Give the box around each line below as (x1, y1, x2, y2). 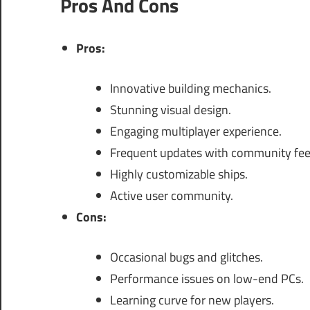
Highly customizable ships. (110, 165, 248, 184)
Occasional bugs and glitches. (110, 248, 263, 267)
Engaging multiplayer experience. (110, 122, 282, 141)
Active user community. (110, 186, 233, 206)
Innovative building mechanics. (110, 79, 271, 98)
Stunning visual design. (110, 100, 231, 120)
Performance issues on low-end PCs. (110, 269, 304, 289)
